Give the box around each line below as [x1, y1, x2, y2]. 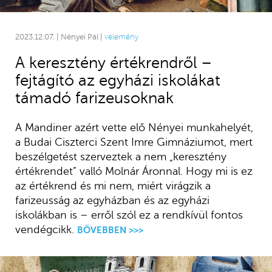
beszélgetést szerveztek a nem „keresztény [15, 151, 226, 163]
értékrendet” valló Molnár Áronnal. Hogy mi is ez [15, 165, 253, 178]
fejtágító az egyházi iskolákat [15, 72, 220, 90]
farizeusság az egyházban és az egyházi [15, 194, 209, 207]
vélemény [104, 33, 138, 42]
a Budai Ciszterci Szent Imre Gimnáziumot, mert [15, 136, 253, 149]
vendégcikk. [15, 223, 74, 236]
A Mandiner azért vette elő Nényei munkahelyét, [15, 121, 253, 134]
